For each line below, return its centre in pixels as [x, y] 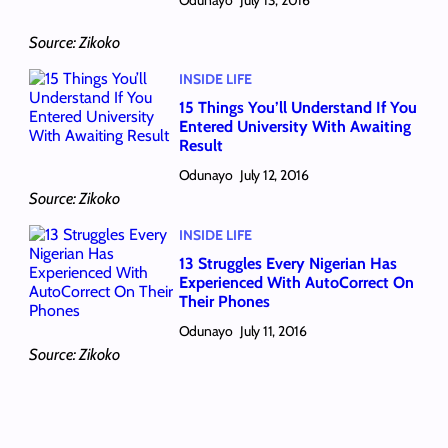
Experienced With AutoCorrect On [296, 283]
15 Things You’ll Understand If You [297, 108]
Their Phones [224, 302]
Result [200, 146]
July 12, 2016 [274, 175]
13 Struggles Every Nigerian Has [287, 264]
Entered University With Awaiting [294, 127]
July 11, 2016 [273, 331]
